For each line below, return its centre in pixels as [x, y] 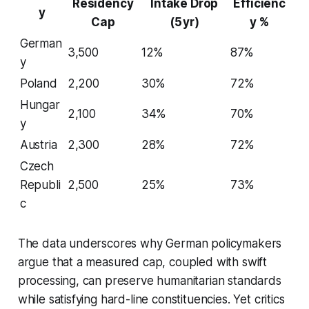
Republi [40, 185]
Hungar [40, 104]
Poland [38, 83]
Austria [38, 144]
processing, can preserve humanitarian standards [149, 280]
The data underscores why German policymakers [150, 243]
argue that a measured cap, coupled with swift [142, 262]
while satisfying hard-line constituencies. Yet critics [151, 299]
